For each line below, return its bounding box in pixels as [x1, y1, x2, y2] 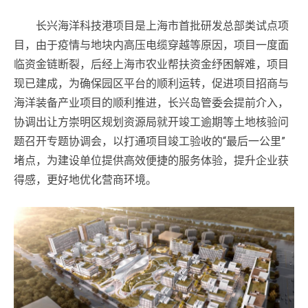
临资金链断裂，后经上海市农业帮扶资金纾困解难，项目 [14, 58, 289, 71]
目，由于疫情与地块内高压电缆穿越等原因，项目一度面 [14, 38, 289, 52]
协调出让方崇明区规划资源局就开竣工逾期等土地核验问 [14, 115, 289, 129]
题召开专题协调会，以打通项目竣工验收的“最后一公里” [14, 135, 285, 148]
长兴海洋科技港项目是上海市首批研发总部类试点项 [14, 19, 289, 33]
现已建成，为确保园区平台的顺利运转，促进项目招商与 [14, 77, 289, 91]
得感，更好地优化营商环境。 [14, 173, 157, 187]
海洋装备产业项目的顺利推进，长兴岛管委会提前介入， [14, 96, 289, 110]
